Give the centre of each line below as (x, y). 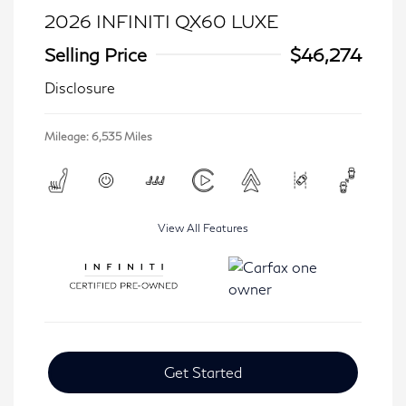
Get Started (203, 372)
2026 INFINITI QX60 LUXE (161, 21)
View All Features (203, 228)
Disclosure (80, 87)
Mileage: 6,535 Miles (98, 136)
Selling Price (96, 54)
